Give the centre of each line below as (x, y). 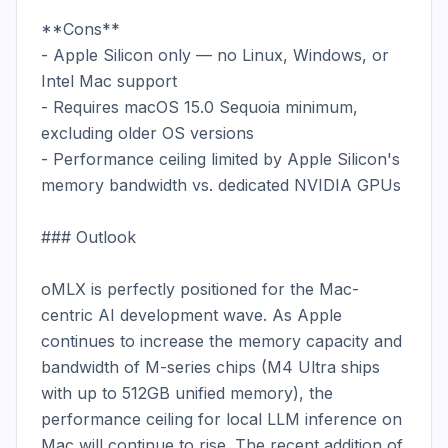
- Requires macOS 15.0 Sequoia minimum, (199, 107)
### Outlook (88, 237)
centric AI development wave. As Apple (191, 315)
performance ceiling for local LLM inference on (221, 419)
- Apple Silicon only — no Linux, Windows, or (215, 55)
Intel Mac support (109, 81)
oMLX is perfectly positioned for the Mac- (200, 289)
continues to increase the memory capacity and (221, 341)
